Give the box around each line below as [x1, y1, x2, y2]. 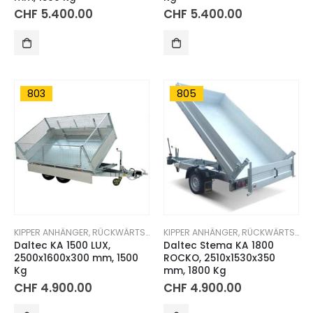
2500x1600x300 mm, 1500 [14, 251, 138, 265]
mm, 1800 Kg [163, 263, 226, 277]
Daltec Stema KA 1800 [163, 238, 274, 252]
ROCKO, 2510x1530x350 [163, 251, 275, 265]
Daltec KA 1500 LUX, [14, 238, 110, 252]
